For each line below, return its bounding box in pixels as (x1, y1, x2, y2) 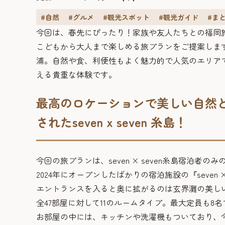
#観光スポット (103, 12, 150, 22)
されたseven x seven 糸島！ (36, 113, 187, 131)
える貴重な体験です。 (36, 68, 117, 80)
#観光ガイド (159, 12, 198, 22)
